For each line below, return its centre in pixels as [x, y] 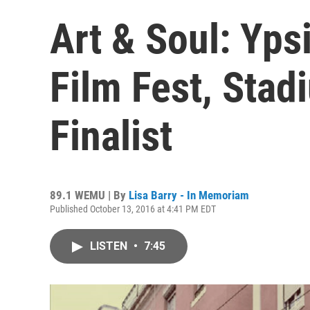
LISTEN [110, 246]
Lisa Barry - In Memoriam [189, 195]
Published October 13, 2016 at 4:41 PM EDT [133, 209]
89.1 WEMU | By [89, 195]
